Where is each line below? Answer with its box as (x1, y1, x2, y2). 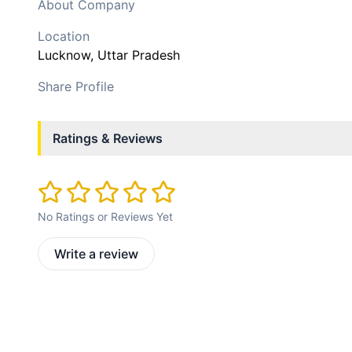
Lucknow (38, 47, 90, 63)
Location (38, 28, 90, 44)
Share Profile (38, 79, 114, 94)
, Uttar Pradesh (90, 47, 180, 63)
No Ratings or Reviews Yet (38, 210, 173, 224)
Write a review (54, 246, 138, 262)
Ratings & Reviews (53, 130, 163, 146)
